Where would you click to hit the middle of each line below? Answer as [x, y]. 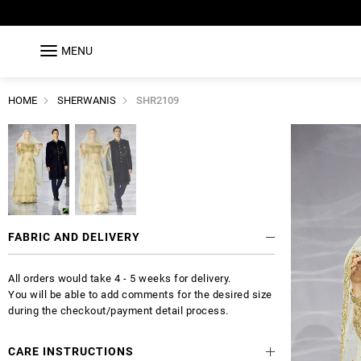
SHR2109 [158, 100]
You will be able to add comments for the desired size [140, 295]
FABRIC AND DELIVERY [74, 237]
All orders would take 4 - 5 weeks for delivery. [120, 279]
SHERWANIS [87, 100]
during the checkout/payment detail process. [118, 311]
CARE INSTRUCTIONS [71, 352]
